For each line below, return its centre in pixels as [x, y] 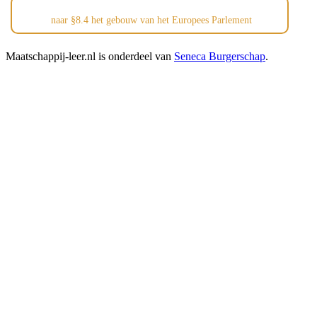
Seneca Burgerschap [220, 56]
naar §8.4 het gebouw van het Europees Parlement [152, 20]
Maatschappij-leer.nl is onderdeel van [90, 56]
